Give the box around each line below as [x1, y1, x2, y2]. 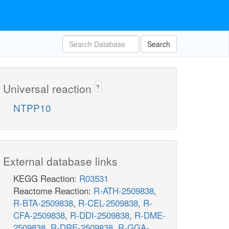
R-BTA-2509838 [13, 196, 73, 210]
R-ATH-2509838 [94, 184, 154, 197]
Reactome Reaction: [13, 184, 94, 197]
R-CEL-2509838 [78, 196, 138, 210]
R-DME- [134, 209, 166, 222]
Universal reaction [3, 81, 95, 96]
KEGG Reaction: [13, 172, 79, 185]
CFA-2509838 [13, 209, 65, 222]
